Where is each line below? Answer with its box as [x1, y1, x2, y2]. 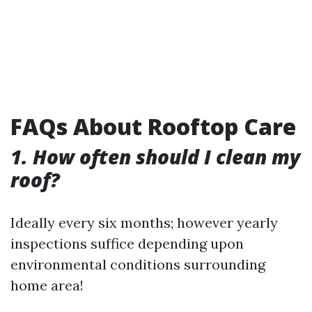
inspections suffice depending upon [10, 234, 244, 252]
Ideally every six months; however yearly [10, 213, 278, 231]
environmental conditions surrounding [10, 255, 265, 273]
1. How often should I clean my [10, 143, 300, 170]
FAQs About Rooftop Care [10, 111, 296, 141]
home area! [10, 276, 84, 294]
